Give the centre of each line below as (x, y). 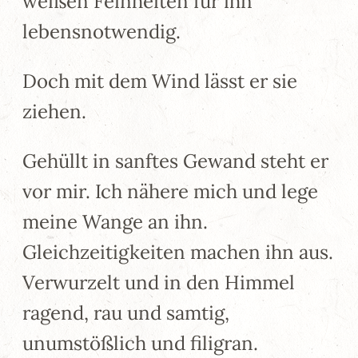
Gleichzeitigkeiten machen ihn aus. (178, 252)
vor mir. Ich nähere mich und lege (170, 191)
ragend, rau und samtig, (126, 312)
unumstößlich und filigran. (140, 343)
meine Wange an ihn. (115, 221)
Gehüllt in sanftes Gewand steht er (175, 161)
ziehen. (54, 111)
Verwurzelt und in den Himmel (159, 282)
